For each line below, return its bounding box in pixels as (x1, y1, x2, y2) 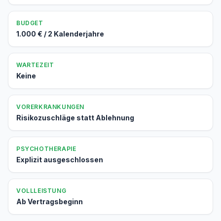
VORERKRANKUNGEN (16, 103, 84, 110)
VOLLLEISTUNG (16, 187, 67, 194)
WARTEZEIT (16, 61, 54, 69)
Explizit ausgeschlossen (16, 155, 103, 164)
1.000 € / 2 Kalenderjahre (16, 30, 104, 38)
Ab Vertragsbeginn (16, 197, 83, 206)
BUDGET (16, 19, 43, 27)
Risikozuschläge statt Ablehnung (16, 113, 134, 122)
